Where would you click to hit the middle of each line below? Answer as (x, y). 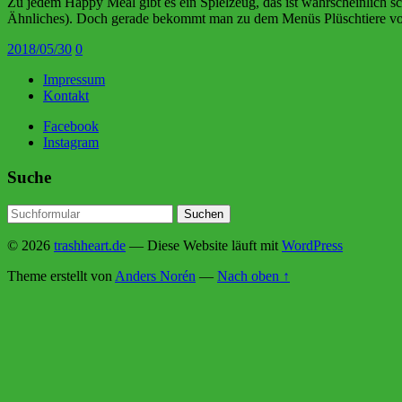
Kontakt (66, 96)
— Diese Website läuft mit (204, 245)
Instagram (71, 143)
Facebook (71, 127)
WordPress (312, 245)
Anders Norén (155, 275)
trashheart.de (90, 245)
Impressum (74, 80)
